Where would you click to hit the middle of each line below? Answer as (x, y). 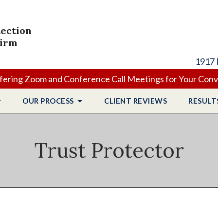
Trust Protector (109, 150)
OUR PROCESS (49, 101)
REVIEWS (150, 101)
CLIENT (119, 101)
